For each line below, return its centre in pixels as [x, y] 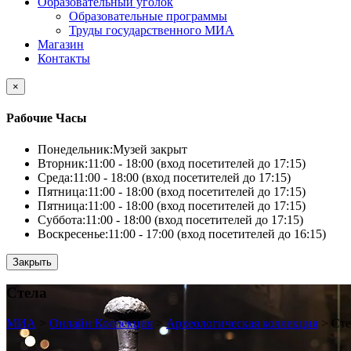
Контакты [64, 58]
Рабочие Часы [47, 118]
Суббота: [62, 219]
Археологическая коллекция [242, 323]
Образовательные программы [148, 16]
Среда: [55, 177]
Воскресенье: [73, 233]
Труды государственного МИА [152, 30]
